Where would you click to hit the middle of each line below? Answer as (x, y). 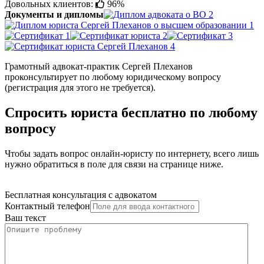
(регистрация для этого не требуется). (80, 87)
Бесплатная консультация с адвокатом (81, 194)
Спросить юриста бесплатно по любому (131, 112)
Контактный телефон (47, 206)
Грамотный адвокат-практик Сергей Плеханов (99, 66)
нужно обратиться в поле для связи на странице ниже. (114, 164)
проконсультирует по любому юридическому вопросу (113, 77)
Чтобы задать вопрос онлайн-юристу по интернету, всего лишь (132, 153)
